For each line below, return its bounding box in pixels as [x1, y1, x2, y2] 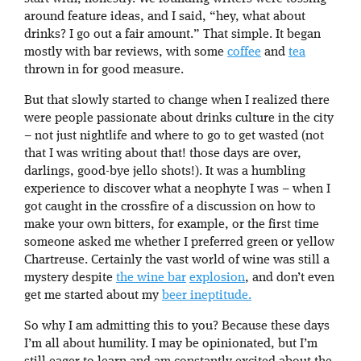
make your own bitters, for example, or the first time [24, 218, 319, 231]
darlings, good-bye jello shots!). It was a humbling [24, 164, 305, 178]
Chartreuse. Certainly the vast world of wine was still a [24, 253, 330, 267]
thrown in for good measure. [24, 63, 184, 77]
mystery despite [24, 271, 116, 284]
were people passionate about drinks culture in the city [24, 111, 334, 125]
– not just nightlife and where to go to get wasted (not [24, 129, 324, 143]
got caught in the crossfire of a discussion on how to [24, 200, 316, 214]
